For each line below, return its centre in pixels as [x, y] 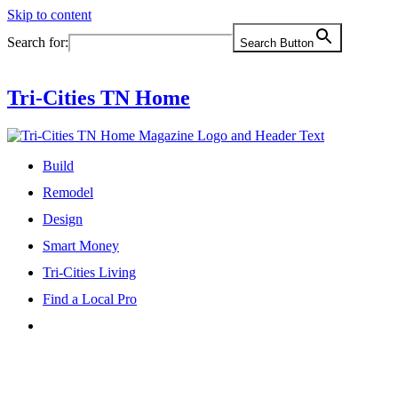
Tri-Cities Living [89, 272]
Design [63, 219]
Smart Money [81, 245]
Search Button [277, 43]
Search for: [38, 42]
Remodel [68, 192]
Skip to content [49, 15]
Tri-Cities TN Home [99, 97]
